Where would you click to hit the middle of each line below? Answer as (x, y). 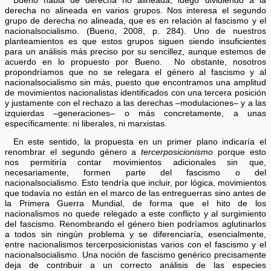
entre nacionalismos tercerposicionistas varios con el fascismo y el (135, 245)
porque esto (240, 152)
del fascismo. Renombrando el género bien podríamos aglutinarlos (135, 224)
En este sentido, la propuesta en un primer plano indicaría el (139, 142)
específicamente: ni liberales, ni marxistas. (86, 123)
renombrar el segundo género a (73, 152)
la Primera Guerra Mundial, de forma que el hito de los (135, 204)
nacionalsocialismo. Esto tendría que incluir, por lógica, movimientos (135, 183)
